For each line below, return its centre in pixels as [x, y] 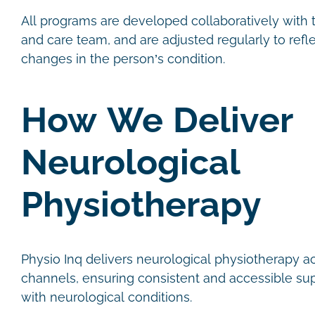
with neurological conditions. [108, 297]
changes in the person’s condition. [125, 59]
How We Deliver [157, 120]
